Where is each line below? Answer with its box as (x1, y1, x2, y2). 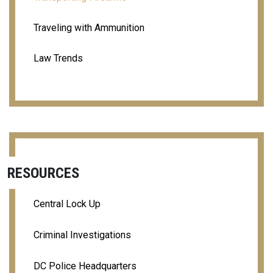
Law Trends (34, 52, 83, 64)
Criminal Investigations (34, 229, 131, 241)
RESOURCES (7, 163, 79, 182)
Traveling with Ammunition (34, 21, 144, 34)
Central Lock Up (34, 197, 101, 210)
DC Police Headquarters (34, 260, 136, 272)
